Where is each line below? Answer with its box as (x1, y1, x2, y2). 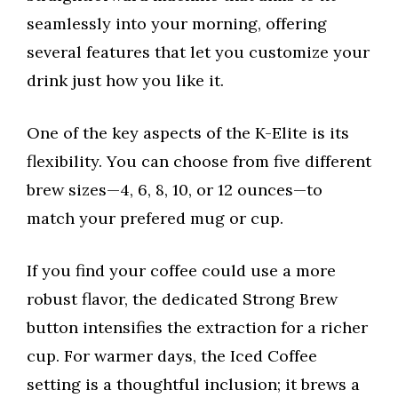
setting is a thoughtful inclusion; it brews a (27, 374, 360, 395)
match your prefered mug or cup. (27, 208, 283, 229)
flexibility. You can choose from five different (27, 151, 371, 172)
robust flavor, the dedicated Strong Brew (27, 289, 338, 310)
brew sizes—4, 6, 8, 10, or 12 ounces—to (27, 179, 322, 201)
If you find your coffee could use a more (27, 260, 336, 282)
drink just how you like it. (27, 70, 224, 92)
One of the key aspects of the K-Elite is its (27, 123, 349, 144)
